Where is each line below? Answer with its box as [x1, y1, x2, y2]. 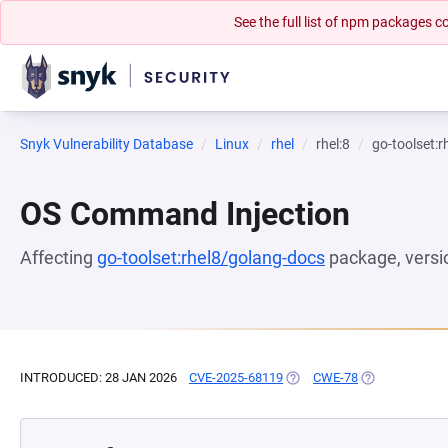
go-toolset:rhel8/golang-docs [97, 247, 325, 268]
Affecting [20, 247, 97, 268]
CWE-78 [313, 370, 358, 385]
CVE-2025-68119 [189, 370, 283, 385]
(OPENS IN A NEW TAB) [283, 370, 420, 385]
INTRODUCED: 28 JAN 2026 [20, 370, 177, 385]
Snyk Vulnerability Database [20, 136, 193, 152]
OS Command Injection [20, 195, 350, 233]
